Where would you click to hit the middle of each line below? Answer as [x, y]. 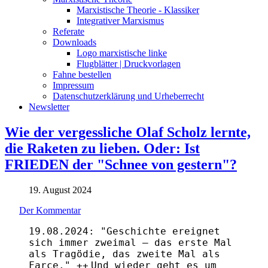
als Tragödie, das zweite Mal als [124, 254]
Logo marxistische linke [122, 53]
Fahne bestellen [82, 74]
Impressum [73, 85]
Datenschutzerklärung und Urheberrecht [128, 96]
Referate [68, 31]
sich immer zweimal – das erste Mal [130, 242]
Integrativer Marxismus [120, 20]
